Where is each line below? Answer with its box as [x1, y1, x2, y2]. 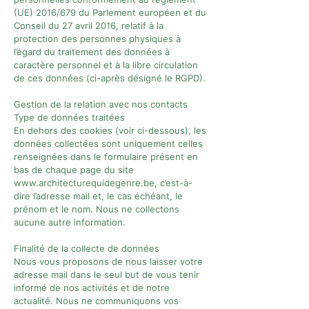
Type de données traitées [14, 112, 125, 123]
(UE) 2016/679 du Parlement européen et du [14, 7, 206, 18]
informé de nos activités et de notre [14, 282, 170, 293]
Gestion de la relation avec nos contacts [14, 99, 188, 110]
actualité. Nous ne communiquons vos [14, 295, 179, 306]
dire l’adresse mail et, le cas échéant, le [14, 190, 183, 201]
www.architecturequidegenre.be [14, 177, 154, 188]
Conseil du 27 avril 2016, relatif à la [14, 20, 163, 31]
